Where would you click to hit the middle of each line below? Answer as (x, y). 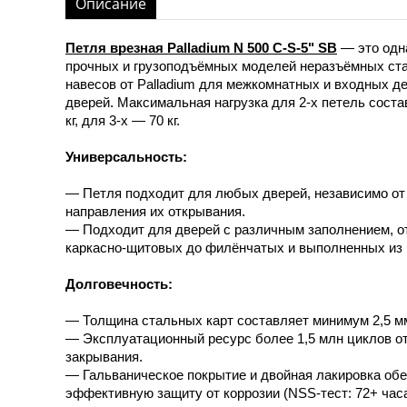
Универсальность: (126, 158)
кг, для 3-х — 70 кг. (123, 121)
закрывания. (104, 357)
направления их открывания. (155, 212)
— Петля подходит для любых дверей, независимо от (235, 194)
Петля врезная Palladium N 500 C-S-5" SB (201, 49)
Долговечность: (119, 285)
